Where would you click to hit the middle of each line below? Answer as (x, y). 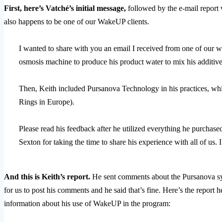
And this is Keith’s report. (48, 176)
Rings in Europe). (47, 102)
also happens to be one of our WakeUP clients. (77, 21)
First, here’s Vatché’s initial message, (65, 8)
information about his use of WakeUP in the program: (87, 203)
